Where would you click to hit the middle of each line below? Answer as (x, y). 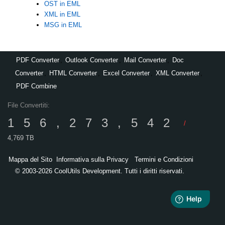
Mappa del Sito (30, 159)
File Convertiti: (29, 105)
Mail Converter (145, 60)
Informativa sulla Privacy (92, 159)
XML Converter (178, 73)
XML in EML (62, 14)
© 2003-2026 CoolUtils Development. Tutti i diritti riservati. (100, 171)
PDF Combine (36, 86)
